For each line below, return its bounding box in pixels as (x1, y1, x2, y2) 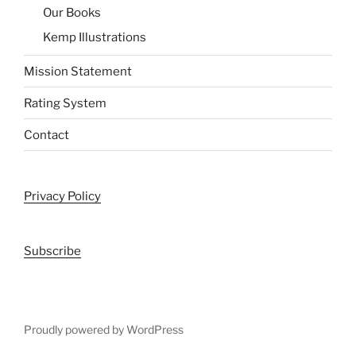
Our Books (43, 6, 101, 21)
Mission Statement (24, 64, 132, 79)
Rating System (24, 95, 106, 110)
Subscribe (24, 244, 81, 259)
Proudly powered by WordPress (24, 323, 184, 337)
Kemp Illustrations (43, 29, 146, 44)
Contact (24, 127, 69, 142)
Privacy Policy (24, 189, 101, 204)
